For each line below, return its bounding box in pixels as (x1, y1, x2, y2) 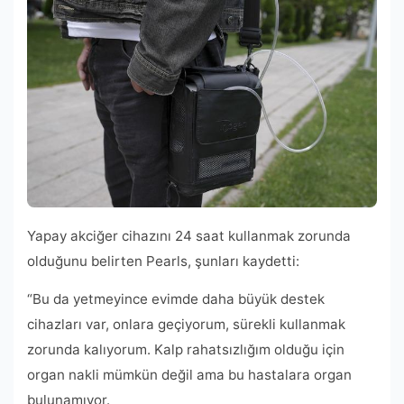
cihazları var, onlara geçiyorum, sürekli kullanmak (27, 316, 345, 334)
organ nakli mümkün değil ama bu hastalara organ (27, 366, 352, 384)
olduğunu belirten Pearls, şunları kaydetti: (27, 252, 299, 271)
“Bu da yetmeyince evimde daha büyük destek (27, 290, 325, 308)
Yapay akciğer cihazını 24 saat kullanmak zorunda (27, 227, 351, 245)
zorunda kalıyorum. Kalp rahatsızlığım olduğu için (27, 341, 344, 359)
